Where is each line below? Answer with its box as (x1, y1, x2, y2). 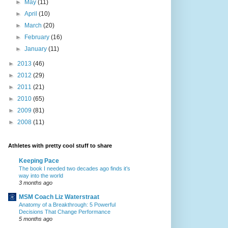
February (24, 33, 51, 41)
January (24, 45, 49, 52)
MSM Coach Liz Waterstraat (19, 193, 99, 201)
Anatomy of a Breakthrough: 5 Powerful (19, 201, 116, 208)
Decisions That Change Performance (19, 208, 110, 215)
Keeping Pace (19, 157, 59, 164)
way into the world (19, 172, 63, 179)
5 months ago (19, 215, 52, 222)
